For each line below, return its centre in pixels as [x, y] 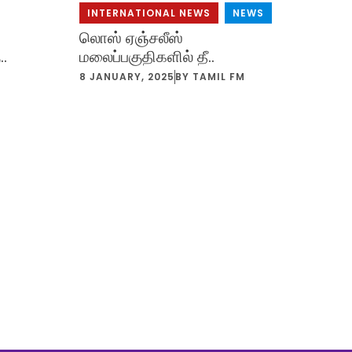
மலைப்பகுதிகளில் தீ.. [147, 56]
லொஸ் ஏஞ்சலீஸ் [131, 37]
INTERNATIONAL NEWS [148, 13]
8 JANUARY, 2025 [126, 76]
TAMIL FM [218, 76]
